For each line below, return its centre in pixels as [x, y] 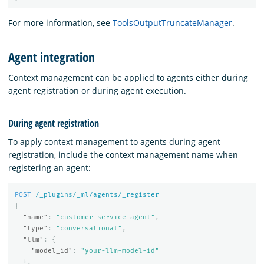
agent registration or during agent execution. [97, 91]
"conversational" [89, 229]
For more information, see [60, 23]
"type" [35, 229]
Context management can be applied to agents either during [128, 78]
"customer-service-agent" [105, 217]
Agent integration [52, 57]
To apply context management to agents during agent [114, 141]
